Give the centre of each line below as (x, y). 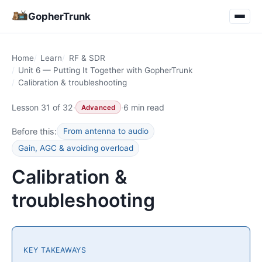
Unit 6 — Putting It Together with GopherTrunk (106, 70)
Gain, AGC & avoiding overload (75, 148)
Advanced (98, 107)
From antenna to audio (106, 131)
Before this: (34, 131)
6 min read (144, 107)
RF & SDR (87, 58)
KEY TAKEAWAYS (55, 250)
